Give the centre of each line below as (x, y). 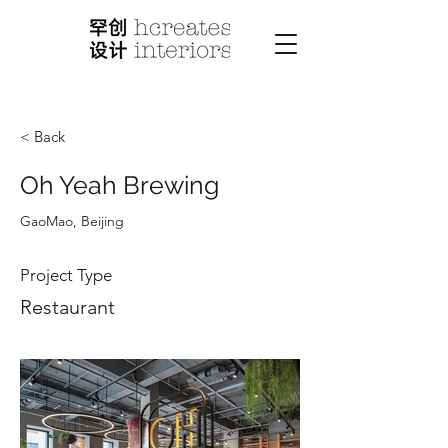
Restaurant (67, 307)
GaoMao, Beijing (72, 221)
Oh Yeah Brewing (119, 185)
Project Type (66, 275)
